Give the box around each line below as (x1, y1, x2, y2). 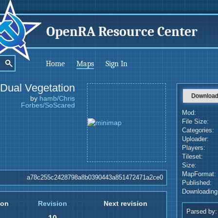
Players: (182, 145, 205, 151)
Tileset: (182, 153, 203, 160)
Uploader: (182, 136, 209, 143)
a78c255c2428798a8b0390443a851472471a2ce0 (27, 174, 163, 181)
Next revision (104, 200, 147, 207)
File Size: (182, 118, 209, 125)
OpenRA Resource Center (46, 23, 198, 39)
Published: (182, 180, 212, 186)
